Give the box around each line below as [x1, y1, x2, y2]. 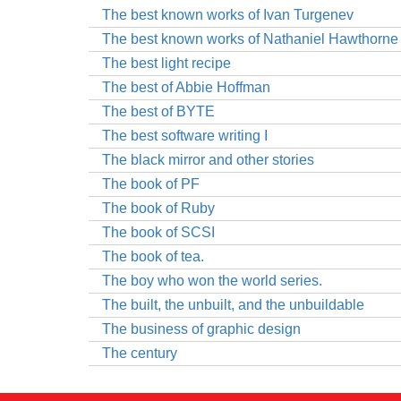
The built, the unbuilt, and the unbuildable [102, 297, 365, 312]
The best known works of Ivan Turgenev [102, 7, 354, 22]
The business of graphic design [102, 321, 302, 337]
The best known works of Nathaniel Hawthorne [102, 31, 399, 47]
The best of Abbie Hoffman [102, 80, 271, 95]
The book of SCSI [102, 225, 216, 240]
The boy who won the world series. [102, 273, 323, 288]
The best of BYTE [102, 104, 216, 119]
